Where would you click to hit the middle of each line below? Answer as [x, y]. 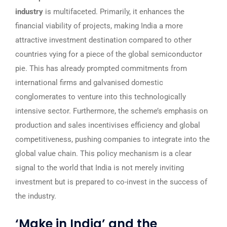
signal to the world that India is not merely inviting [100, 168]
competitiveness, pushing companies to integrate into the [112, 139]
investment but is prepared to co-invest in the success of [111, 182]
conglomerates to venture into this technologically [101, 97]
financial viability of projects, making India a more [99, 26]
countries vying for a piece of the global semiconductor [109, 54]
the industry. [36, 196]
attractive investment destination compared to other [103, 40]
